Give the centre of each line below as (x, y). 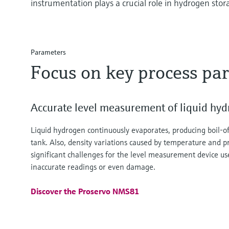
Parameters (48, 52)
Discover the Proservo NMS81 (85, 191)
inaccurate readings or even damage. (93, 167)
